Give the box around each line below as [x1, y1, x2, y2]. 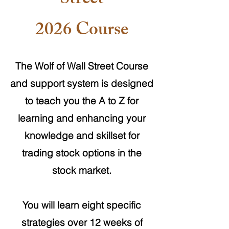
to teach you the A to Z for [25, 95, 139, 107]
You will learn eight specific [22, 199, 141, 211]
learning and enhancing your [18, 112, 146, 124]
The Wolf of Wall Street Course [15, 60, 148, 72]
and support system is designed [10, 77, 153, 89]
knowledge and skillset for [24, 129, 140, 142]
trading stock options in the [22, 147, 142, 159]
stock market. [52, 164, 111, 176]
